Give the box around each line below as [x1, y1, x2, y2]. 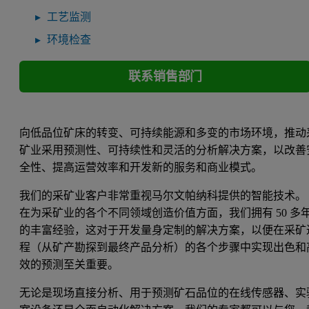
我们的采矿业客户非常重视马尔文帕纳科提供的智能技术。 [19, 189, 307, 201]
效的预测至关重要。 [19, 258, 122, 270]
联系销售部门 [128, 69, 203, 84]
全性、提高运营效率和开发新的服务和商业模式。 [19, 161, 266, 173]
